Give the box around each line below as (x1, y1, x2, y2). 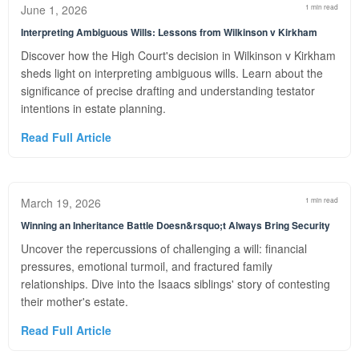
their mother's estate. (21, 293, 128, 309)
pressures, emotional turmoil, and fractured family (21, 258, 272, 274)
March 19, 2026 (21, 195, 101, 211)
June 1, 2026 (21, 2, 87, 18)
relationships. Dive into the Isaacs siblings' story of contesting (21, 276, 330, 292)
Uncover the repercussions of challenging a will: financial (21, 240, 307, 256)
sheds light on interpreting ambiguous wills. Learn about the (21, 65, 323, 81)
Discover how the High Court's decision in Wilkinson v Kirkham (21, 47, 336, 63)
